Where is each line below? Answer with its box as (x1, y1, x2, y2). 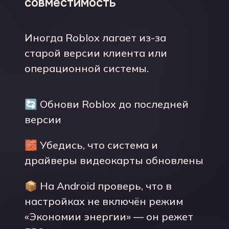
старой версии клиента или (25, 47, 167, 59)
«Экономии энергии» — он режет (25, 210, 193, 223)
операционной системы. (25, 62, 149, 75)
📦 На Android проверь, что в (25, 179, 172, 192)
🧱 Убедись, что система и (25, 139, 158, 151)
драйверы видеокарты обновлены (25, 154, 203, 167)
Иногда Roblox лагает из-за (25, 31, 166, 44)
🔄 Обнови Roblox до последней (25, 98, 189, 110)
